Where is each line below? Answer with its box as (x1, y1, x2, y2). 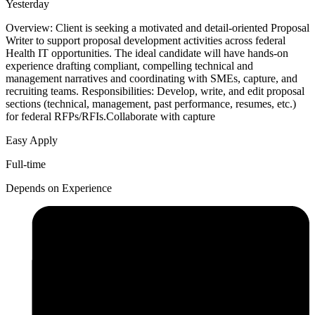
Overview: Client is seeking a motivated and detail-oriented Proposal (6, 22, 309, 34)
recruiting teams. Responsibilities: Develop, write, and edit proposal (6, 85, 304, 98)
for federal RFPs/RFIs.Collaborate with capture (6, 110, 215, 123)
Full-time (6, 158, 46, 171)
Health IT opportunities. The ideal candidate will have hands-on (6, 47, 288, 60)
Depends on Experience (6, 182, 112, 195)
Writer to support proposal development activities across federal (6, 34, 285, 47)
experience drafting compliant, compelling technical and (6, 60, 253, 72)
